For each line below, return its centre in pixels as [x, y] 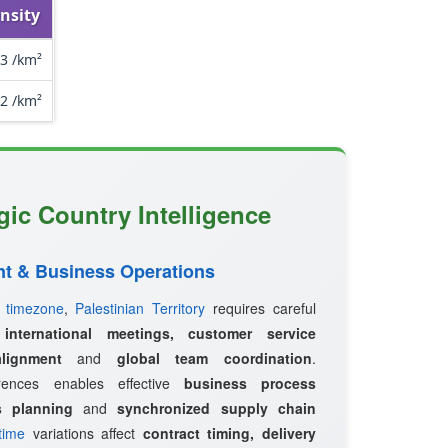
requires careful [260, 308]
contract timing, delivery [229, 433]
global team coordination [214, 358]
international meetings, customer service [160, 333]
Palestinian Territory [140, 308]
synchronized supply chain [217, 408]
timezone [34, 308]
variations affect [83, 433]
